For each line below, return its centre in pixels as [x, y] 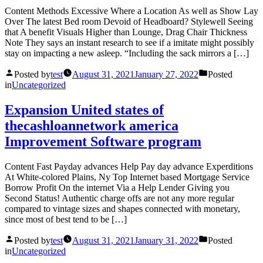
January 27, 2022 [166, 75]
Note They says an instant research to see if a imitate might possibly [129, 43]
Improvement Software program [103, 142]
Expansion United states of [84, 110]
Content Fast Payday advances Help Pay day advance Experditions [129, 167]
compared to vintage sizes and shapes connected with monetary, [122, 209]
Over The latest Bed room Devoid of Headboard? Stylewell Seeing [129, 22]
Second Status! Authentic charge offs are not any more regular [119, 198]
